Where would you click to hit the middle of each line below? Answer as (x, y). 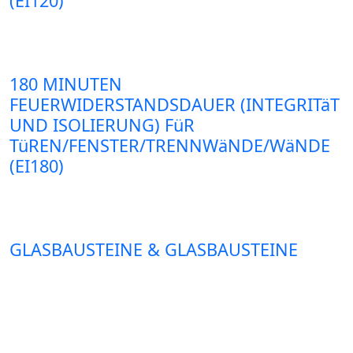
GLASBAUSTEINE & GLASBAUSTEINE (154, 250)
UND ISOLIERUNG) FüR (102, 125)
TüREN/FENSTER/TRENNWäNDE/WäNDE (170, 146)
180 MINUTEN (66, 84)
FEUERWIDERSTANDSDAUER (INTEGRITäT (175, 105)
